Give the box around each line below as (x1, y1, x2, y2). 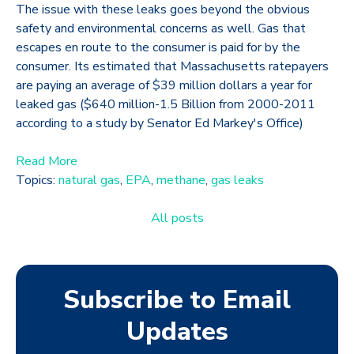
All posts (150, 209, 204, 228)
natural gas (58, 171, 120, 190)
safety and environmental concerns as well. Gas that (16, 20, 306, 38)
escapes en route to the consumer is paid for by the (16, 39, 300, 57)
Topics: (16, 171, 58, 190)
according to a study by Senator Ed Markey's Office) (16, 115, 303, 133)
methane (156, 171, 205, 190)
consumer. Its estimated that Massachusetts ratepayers (16, 58, 329, 76)
